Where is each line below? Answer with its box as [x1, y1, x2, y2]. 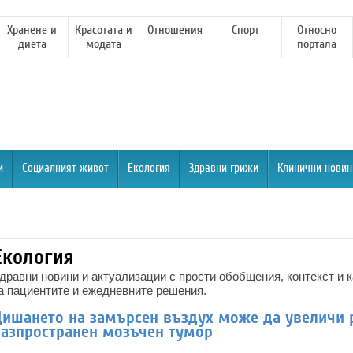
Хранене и [7, 23, 58, 37]
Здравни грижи [189, 162, 258, 175]
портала [297, 37, 337, 51]
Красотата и [74, 23, 132, 37]
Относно [297, 23, 337, 37]
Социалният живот [22, 162, 109, 175]
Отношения [147, 23, 203, 37]
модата [85, 37, 121, 51]
